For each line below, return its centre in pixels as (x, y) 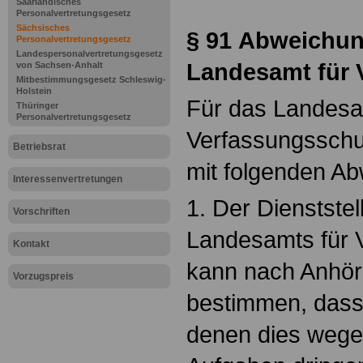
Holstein (34, 91)
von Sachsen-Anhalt (60, 65)
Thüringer (37, 105)
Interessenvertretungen (68, 179)
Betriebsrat (39, 147)
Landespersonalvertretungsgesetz (90, 53)
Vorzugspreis (43, 276)
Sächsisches (43, 28)
